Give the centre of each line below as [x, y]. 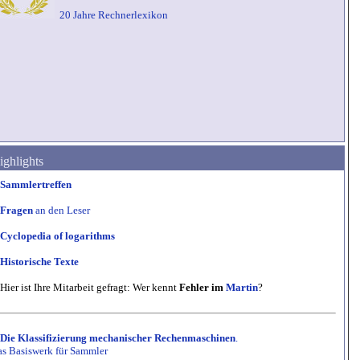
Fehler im [202, 287]
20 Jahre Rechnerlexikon [112, 15]
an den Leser [61, 210]
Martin [242, 287]
